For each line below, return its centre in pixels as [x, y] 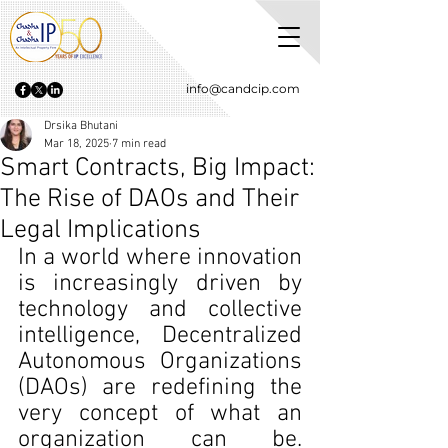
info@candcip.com [243, 88]
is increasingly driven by [160, 284]
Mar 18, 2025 [76, 144]
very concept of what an [160, 414]
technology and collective [160, 310]
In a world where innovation [160, 258]
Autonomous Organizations [160, 362]
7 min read [139, 144]
